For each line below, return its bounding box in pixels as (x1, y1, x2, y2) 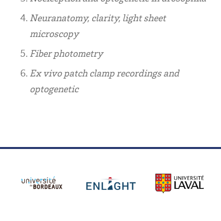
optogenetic (30, 82, 78, 95)
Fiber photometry (30, 46, 103, 59)
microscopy (30, 27, 78, 39)
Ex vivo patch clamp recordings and (30, 66, 179, 79)
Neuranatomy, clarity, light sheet (30, 11, 166, 24)
